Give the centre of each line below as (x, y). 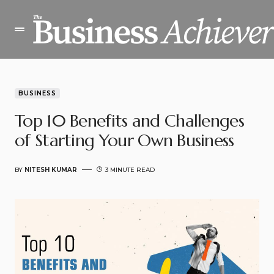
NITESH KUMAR (51, 170)
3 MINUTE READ (130, 170)
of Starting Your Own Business (124, 140)
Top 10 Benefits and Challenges (129, 121)
